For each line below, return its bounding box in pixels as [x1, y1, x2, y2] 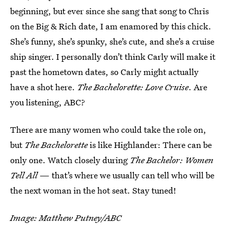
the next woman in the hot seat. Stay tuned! [10, 184, 176, 196]
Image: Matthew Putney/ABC [10, 211, 121, 223]
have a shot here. [10, 81, 77, 93]
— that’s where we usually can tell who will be [37, 169, 214, 181]
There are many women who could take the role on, [10, 123, 206, 135]
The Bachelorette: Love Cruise [77, 81, 188, 93]
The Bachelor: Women [130, 154, 213, 166]
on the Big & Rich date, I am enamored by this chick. [10, 20, 211, 32]
